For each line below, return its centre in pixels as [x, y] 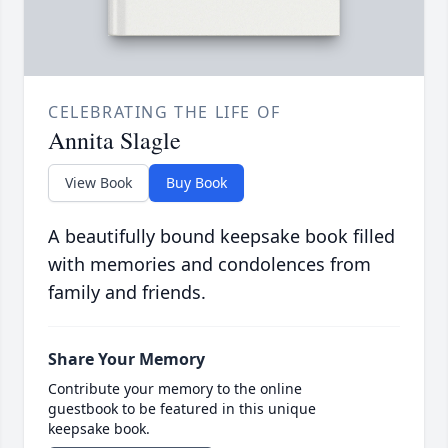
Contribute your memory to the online [175, 388]
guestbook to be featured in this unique [182, 408]
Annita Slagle [114, 139]
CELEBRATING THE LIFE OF [164, 111]
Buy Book [196, 182]
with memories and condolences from [209, 263]
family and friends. [127, 291]
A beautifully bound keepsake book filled [221, 235]
